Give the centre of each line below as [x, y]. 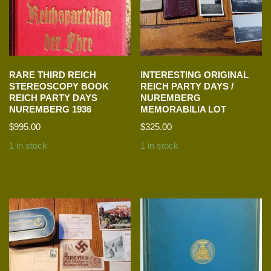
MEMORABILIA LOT [184, 109]
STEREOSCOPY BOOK [59, 87]
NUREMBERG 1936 [50, 109]
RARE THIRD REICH [53, 75]
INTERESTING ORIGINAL [195, 75]
